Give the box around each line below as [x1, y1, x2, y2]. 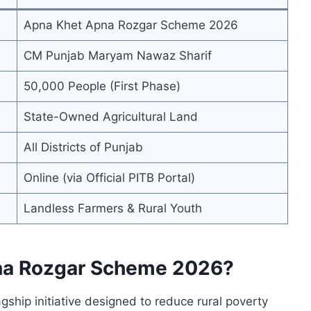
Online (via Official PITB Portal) [23, 171, 195, 185]
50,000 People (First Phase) [23, 79, 180, 93]
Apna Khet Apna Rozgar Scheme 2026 [23, 18, 238, 32]
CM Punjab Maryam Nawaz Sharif [23, 49, 212, 62]
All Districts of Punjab [23, 140, 143, 154]
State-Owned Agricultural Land [23, 110, 198, 124]
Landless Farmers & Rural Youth [23, 201, 202, 215]
